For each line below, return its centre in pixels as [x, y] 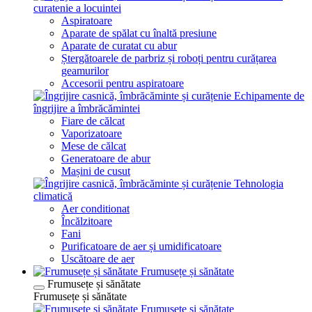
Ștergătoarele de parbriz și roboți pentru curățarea [169, 58]
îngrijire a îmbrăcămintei [87, 108]
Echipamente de [269, 96]
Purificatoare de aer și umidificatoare [141, 246]
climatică [53, 196]
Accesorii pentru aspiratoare [123, 83]
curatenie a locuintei [77, 8]
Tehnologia [259, 184]
